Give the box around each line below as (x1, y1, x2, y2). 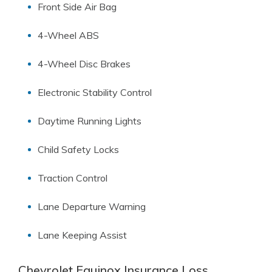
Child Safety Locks (38, 143, 119, 155)
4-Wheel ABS (38, 29, 99, 41)
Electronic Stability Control (38, 86, 152, 98)
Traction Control (38, 172, 107, 184)
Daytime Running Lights (38, 115, 141, 127)
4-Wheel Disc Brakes (38, 58, 131, 70)
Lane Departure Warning (38, 200, 146, 212)
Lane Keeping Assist (38, 229, 127, 241)
